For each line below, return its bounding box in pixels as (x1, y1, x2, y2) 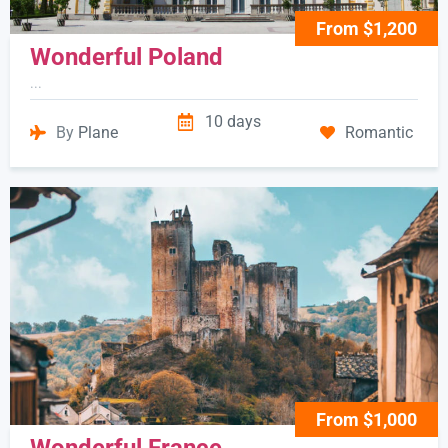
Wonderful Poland (30, 42, 223, 71)
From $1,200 (316, 17, 417, 39)
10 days (205, 111, 261, 131)
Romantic (345, 122, 413, 142)
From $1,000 (316, 408, 417, 430)
